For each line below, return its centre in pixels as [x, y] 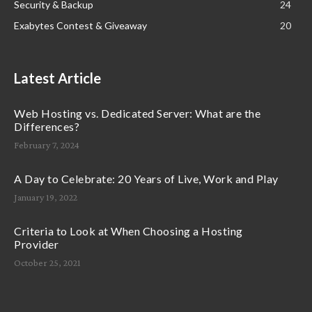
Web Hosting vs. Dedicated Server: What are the [137, 113]
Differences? [47, 126]
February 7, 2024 [47, 145]
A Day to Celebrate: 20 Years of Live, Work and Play [146, 178]
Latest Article [57, 78]
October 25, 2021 [47, 262]
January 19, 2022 [46, 197]
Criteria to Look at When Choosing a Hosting [128, 231]
